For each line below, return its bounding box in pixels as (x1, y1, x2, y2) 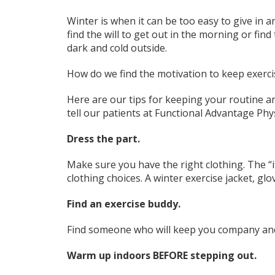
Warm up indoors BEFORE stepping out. (66, 249, 259, 263)
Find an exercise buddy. (66, 197, 183, 211)
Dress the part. (66, 132, 142, 146)
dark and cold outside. (66, 41, 172, 55)
